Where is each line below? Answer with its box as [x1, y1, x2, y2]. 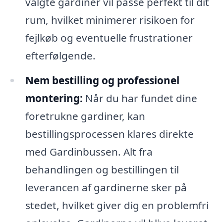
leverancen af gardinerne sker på [25, 180, 187, 194]
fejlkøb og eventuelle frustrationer [25, 31, 193, 45]
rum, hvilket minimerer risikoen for [25, 13, 195, 27]
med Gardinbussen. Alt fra [25, 144, 153, 159]
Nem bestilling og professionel [25, 73, 179, 87]
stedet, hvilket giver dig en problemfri [25, 198, 209, 212]
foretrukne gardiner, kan [25, 109, 145, 123]
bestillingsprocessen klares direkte [25, 126, 194, 141]
